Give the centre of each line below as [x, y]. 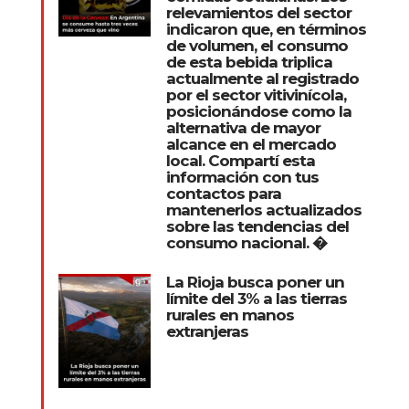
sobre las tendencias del [257, 226]
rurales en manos [230, 315]
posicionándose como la [258, 111]
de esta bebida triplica [249, 62]
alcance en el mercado [251, 144]
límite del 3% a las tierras [256, 298]
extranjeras [207, 331]
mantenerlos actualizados [263, 210]
